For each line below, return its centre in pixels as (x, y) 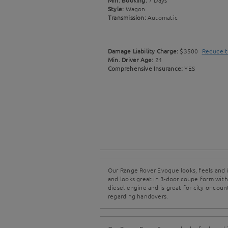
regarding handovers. (138, 196)
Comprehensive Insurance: (146, 68)
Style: (117, 9)
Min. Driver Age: (132, 60)
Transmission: (128, 17)
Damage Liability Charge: (144, 51)
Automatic (163, 17)
